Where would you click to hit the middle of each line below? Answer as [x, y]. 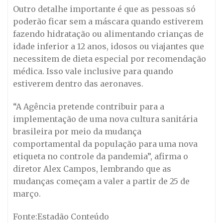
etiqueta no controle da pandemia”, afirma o [101, 156]
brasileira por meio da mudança [77, 131]
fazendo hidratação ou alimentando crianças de [108, 34]
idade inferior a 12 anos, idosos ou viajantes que [109, 46]
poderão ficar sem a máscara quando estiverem [108, 21]
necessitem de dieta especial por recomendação [110, 58]
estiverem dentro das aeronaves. [78, 83]
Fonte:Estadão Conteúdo [61, 216]
